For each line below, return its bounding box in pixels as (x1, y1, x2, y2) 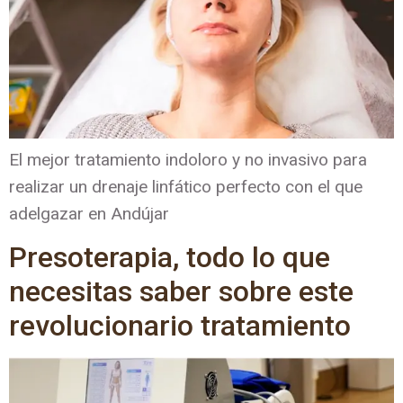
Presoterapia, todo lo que (9, 240, 330, 275)
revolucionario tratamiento (9, 309, 351, 344)
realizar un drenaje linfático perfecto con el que (9, 176, 363, 197)
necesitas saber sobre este (9, 274, 354, 309)
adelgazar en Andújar (9, 203, 169, 224)
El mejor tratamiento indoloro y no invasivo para (9, 149, 367, 170)
